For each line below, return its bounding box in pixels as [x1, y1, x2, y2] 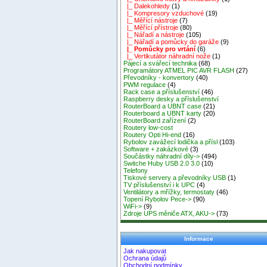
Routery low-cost [123, 124, 173, 132]
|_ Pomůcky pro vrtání [123, 45, 196, 53]
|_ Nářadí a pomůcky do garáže [123, 38, 219, 46]
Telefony [123, 167, 148, 175]
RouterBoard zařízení [123, 117, 187, 125]
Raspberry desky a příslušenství [123, 95, 219, 103]
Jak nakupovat [123, 247, 167, 255]
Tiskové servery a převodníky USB [123, 174, 226, 182]
